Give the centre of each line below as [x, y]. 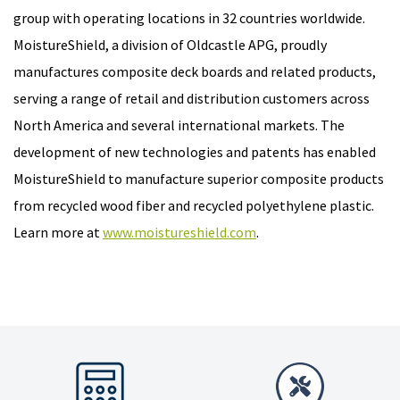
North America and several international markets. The [179, 125]
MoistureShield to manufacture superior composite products [199, 178]
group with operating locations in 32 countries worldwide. [189, 17]
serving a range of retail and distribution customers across [192, 98]
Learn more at [58, 232]
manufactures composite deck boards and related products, [195, 71]
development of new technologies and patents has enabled [195, 151]
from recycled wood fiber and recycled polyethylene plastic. [194, 205]
